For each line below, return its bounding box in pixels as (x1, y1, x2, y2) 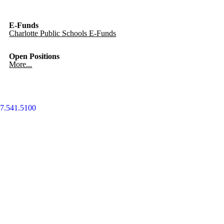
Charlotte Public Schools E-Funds (9, 29, 116, 37)
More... (9, 60, 32, 68)
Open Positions (9, 52, 60, 60)
